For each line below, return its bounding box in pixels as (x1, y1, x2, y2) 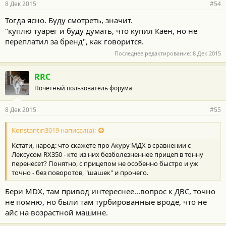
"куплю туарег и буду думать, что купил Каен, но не (5, 25, 197, 36)
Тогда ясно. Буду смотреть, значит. (5, 15, 133, 25)
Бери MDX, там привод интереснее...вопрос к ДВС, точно (5, 186, 215, 196)
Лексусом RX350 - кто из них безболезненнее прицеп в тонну (12, 149, 203, 159)
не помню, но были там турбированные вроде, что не (5, 196, 207, 207)
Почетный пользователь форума (34, 84, 132, 93)
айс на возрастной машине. (5, 207, 108, 217)
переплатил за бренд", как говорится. (5, 36, 144, 46)
